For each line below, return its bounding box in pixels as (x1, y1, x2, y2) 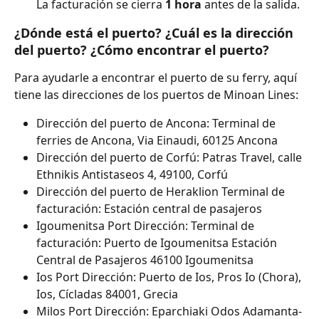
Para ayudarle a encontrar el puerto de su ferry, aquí (14, 70, 300, 86)
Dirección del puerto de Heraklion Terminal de (36, 184, 288, 200)
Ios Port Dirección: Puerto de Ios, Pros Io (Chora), (36, 269, 304, 286)
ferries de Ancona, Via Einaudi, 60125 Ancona (36, 132, 278, 149)
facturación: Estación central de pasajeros (36, 201, 262, 217)
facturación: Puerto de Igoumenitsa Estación (36, 235, 280, 251)
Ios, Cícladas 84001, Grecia (36, 286, 178, 303)
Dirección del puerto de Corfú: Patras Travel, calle (36, 150, 305, 166)
